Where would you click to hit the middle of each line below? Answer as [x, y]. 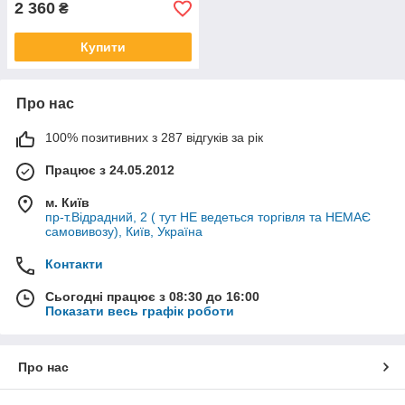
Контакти [74, 264]
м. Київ [67, 202]
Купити [103, 47]
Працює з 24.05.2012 [110, 170]
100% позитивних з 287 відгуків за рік [154, 137]
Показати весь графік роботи [140, 311]
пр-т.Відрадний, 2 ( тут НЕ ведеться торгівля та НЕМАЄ [208, 217]
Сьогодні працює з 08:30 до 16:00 [152, 297]
